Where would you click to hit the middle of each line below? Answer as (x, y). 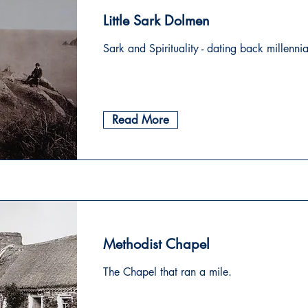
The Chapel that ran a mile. (167, 272)
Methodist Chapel (156, 244)
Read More (141, 120)
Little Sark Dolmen (156, 21)
